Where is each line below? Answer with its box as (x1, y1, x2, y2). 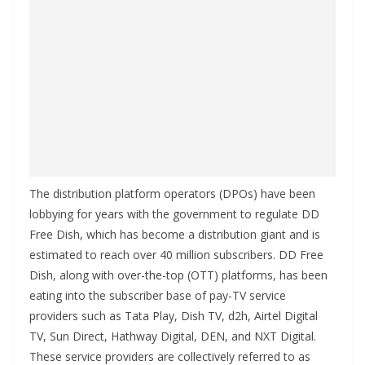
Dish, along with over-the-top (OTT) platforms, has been (29, 267, 328, 284)
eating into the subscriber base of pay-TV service (29, 288, 286, 304)
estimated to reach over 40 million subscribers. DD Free (29, 247, 323, 263)
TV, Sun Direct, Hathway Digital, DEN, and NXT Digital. (29, 328, 316, 345)
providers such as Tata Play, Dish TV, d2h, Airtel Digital (29, 308, 318, 324)
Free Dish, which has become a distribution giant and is (29, 226, 320, 243)
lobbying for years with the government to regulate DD (29, 206, 319, 222)
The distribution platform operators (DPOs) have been (29, 186, 315, 202)
